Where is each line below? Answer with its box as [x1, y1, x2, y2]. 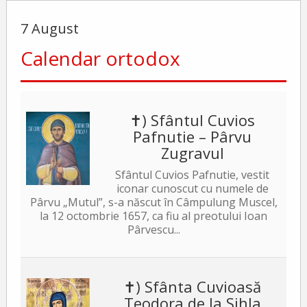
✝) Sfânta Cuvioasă [123, 276, 262, 297]
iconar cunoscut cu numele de [116, 181, 269, 197]
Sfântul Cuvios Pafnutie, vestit [115, 167, 270, 183]
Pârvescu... [127, 222, 180, 238]
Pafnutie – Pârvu [133, 126, 252, 147]
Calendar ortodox [20, 45, 180, 72]
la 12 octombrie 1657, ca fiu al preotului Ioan [40, 208, 267, 224]
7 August [20, 19, 79, 38]
